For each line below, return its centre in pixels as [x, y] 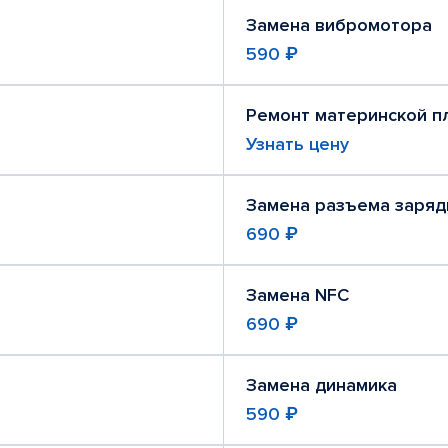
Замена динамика [321, 385]
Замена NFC [297, 295]
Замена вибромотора [339, 25]
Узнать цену [297, 144]
